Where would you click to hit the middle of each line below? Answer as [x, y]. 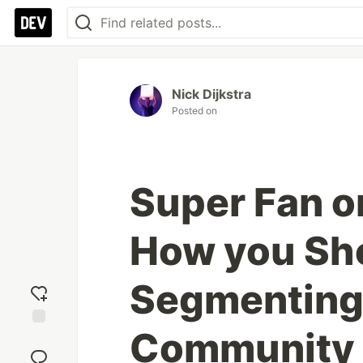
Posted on [194, 111]
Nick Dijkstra [211, 94]
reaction [39, 351]
